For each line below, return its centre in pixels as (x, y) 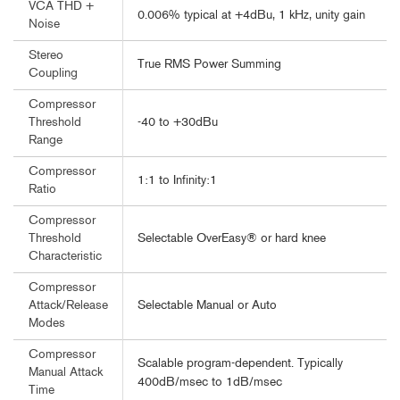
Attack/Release (68, 306)
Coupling (53, 74)
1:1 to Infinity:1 (177, 181)
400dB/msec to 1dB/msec (210, 383)
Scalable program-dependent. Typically (240, 364)
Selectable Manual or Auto (207, 306)
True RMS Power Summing (209, 65)
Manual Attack (66, 373)
